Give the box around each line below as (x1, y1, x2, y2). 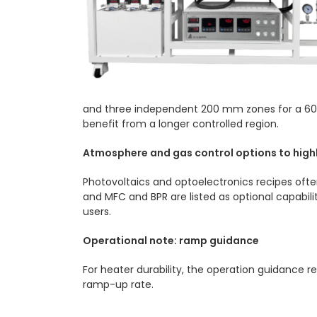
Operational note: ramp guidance (83, 234, 259, 248)
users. (83, 204, 111, 219)
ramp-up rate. (83, 277, 154, 292)
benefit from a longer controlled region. (83, 117, 279, 132)
